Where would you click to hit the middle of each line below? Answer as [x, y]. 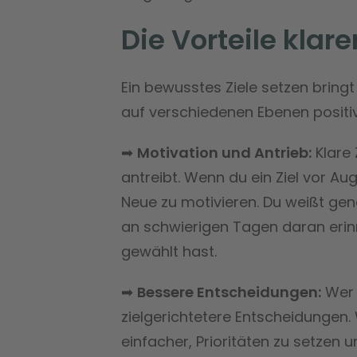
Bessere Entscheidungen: [229, 292]
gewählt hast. [169, 251]
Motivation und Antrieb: [224, 152]
